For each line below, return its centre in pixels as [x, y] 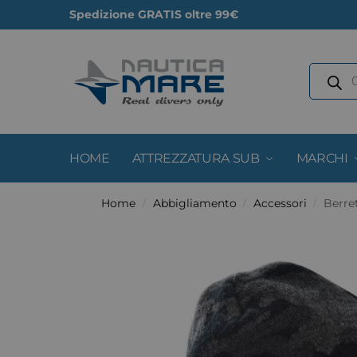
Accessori [280, 203]
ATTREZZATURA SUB [196, 158]
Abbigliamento [194, 203]
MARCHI [322, 158]
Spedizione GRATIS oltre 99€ [154, 14]
